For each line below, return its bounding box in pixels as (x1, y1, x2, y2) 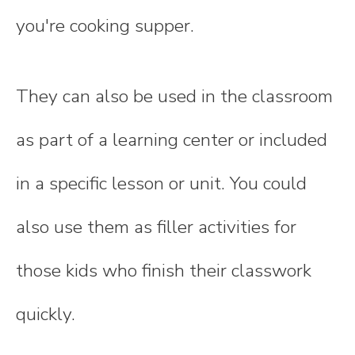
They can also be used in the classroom (16, 84, 333, 109)
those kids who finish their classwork (16, 258, 311, 284)
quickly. (16, 302, 75, 327)
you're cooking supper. (16, 13, 194, 38)
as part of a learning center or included (16, 128, 327, 153)
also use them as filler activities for (16, 215, 296, 240)
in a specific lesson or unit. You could (16, 171, 307, 197)
